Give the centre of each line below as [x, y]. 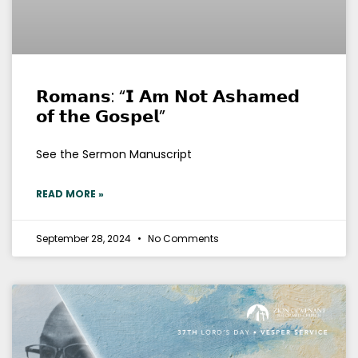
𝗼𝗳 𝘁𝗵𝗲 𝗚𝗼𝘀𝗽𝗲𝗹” [101, 116]
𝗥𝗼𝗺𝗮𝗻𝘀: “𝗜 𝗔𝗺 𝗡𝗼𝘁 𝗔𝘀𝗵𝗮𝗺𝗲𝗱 [168, 96]
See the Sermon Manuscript [114, 154]
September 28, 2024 [85, 238]
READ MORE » [70, 193]
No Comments [182, 238]
